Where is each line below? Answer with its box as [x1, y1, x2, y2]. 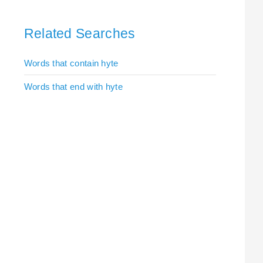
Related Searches [23, 25, 136, 41]
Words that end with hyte [23, 81, 123, 92]
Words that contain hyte [23, 58, 119, 68]
